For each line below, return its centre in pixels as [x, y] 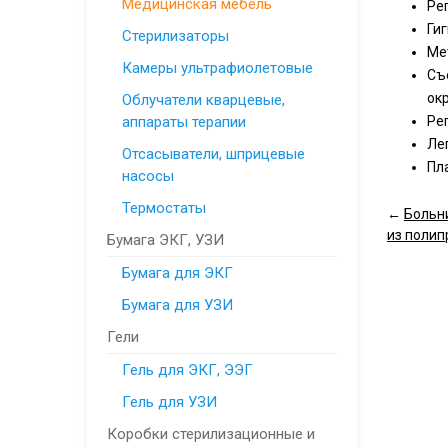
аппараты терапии [184, 122]
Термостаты [164, 208]
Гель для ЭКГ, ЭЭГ [187, 370]
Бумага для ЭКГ [177, 273]
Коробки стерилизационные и [211, 434]
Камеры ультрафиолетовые [217, 68]
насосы [148, 176]
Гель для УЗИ [169, 402]
